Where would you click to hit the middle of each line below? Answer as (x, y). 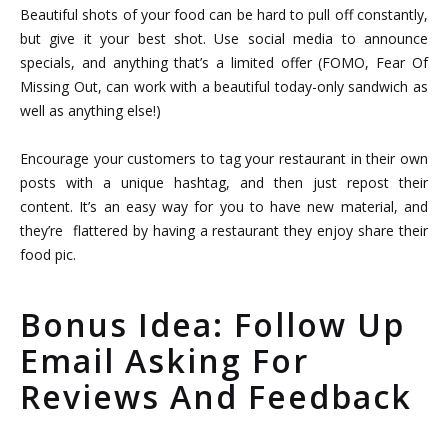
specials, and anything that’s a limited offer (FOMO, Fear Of (224, 63)
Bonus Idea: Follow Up (212, 325)
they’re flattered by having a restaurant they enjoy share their (224, 231)
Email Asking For (164, 361)
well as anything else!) (90, 111)
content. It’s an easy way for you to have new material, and (224, 207)
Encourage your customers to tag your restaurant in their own (224, 159)
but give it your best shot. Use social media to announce (224, 39)
